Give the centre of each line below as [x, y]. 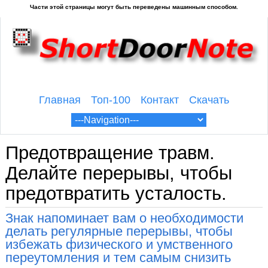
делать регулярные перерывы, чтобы [119, 232]
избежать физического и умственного [119, 245]
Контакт [159, 100]
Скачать [209, 100]
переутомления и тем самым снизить [118, 258]
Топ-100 [111, 100]
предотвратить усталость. [116, 194]
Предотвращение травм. [110, 153]
